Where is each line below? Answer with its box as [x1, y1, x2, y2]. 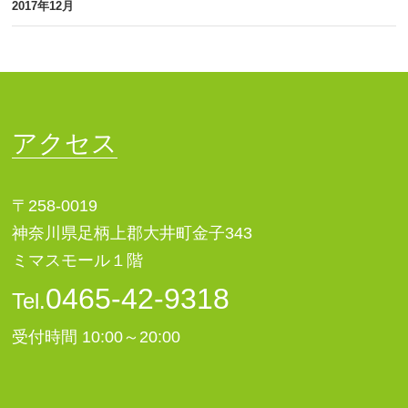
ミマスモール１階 [12, 251, 144, 270]
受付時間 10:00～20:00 [12, 328, 181, 346]
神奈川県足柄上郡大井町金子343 [12, 224, 253, 242]
